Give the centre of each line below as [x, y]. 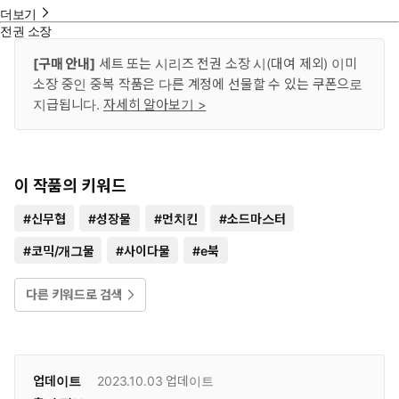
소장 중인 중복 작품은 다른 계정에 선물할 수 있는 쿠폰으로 [198, 84]
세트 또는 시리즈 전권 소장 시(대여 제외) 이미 [226, 63]
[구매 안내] [64, 63]
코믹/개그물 [62, 250]
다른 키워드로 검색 [74, 294]
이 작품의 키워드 [70, 185]
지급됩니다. [68, 104]
